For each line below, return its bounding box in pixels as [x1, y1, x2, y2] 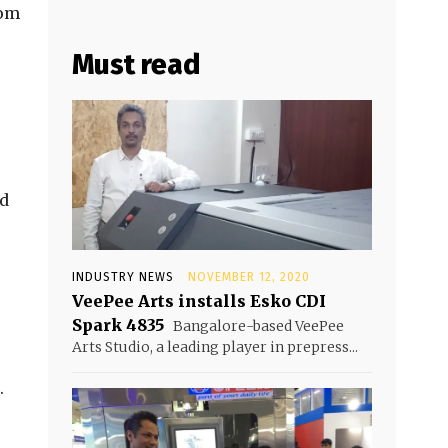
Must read [72, 48, 200, 82]
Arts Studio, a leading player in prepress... [72, 338, 358, 357]
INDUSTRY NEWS [72, 270, 174, 285]
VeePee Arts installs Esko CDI [72, 291, 326, 312]
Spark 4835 [72, 315, 164, 336]
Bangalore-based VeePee [170, 317, 344, 336]
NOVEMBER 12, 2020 [188, 270, 310, 285]
